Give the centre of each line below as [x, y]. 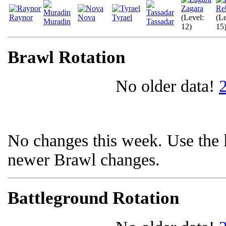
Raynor [21, 17]
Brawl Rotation [66, 57]
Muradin [57, 21]
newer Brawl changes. [84, 160]
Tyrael [122, 17]
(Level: [192, 17]
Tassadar [160, 21]
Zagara [192, 8]
